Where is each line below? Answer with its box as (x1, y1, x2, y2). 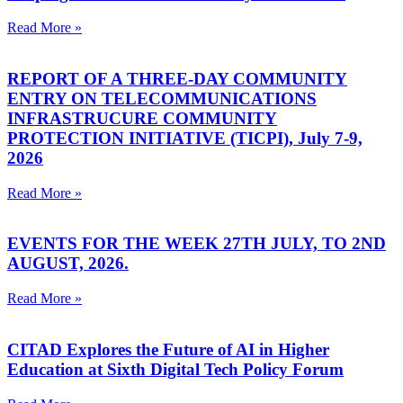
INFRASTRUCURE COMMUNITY (7, 109, 277, 129)
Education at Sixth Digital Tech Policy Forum (7, 359, 344, 379)
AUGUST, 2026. (7, 254, 129, 273)
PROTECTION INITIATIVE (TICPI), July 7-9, (7, 129, 363, 148)
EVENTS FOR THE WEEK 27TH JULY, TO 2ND (7, 234, 386, 254)
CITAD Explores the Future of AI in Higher (7, 339, 329, 359)
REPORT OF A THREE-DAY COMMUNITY (7, 69, 347, 89)
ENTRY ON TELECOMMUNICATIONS (7, 89, 317, 109)
